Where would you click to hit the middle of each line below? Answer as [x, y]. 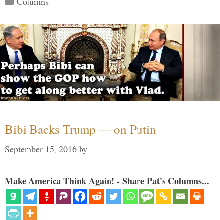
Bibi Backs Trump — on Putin [81, 129]
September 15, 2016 [41, 149]
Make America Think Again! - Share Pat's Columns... [107, 181]
